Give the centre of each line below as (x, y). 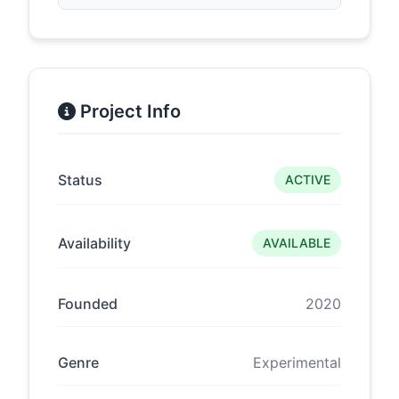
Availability (94, 243)
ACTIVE (308, 179)
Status (80, 179)
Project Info (128, 111)
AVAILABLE (297, 243)
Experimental (297, 362)
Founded (88, 304)
